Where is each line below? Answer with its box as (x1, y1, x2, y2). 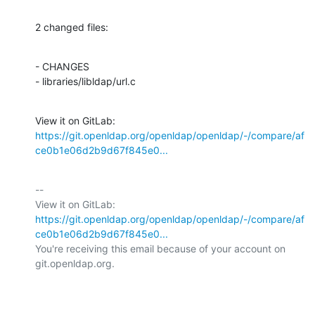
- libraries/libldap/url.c (35, 75, 136, 87)
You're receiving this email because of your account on (35, 242, 285, 255)
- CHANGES (35, 60, 89, 72)
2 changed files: (35, 20, 108, 33)
